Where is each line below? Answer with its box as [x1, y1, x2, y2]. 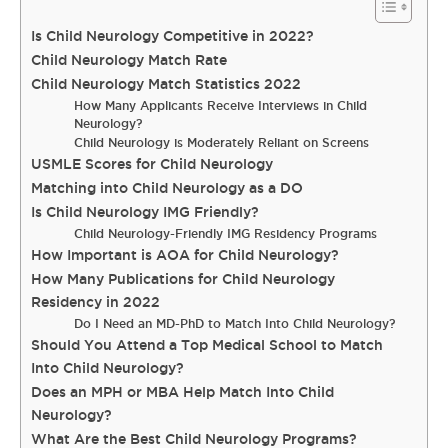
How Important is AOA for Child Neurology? [31, 247, 339, 263]
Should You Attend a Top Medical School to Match [31, 337, 383, 353]
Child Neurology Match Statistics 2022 [31, 76, 301, 92]
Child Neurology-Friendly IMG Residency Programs [74, 227, 378, 240]
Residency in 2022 [31, 294, 160, 310]
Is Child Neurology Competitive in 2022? [31, 28, 314, 44]
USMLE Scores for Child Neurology [31, 156, 273, 172]
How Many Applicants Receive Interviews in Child [74, 99, 368, 112]
